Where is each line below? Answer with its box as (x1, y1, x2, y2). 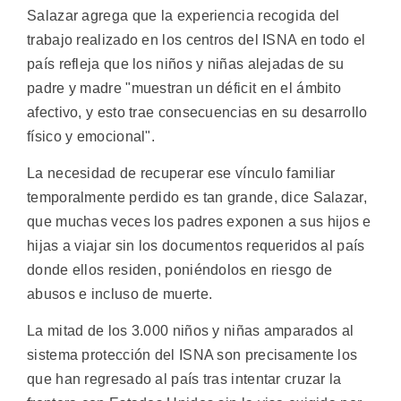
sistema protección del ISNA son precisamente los (27, 347, 358, 363)
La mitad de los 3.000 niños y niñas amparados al (27, 323, 354, 339)
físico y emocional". (27, 128, 156, 144)
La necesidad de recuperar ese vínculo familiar (27, 166, 336, 182)
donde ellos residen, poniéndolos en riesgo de (27, 262, 333, 278)
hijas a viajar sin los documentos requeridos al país (27, 238, 365, 254)
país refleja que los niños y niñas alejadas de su (27, 55, 345, 72)
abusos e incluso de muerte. (27, 286, 213, 303)
